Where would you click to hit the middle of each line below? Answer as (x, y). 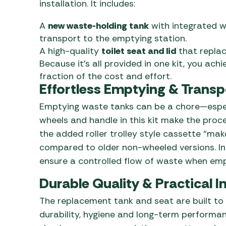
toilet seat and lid (138, 51)
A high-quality (70, 51)
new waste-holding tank (98, 25)
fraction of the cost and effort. (105, 76)
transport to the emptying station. (113, 38)
